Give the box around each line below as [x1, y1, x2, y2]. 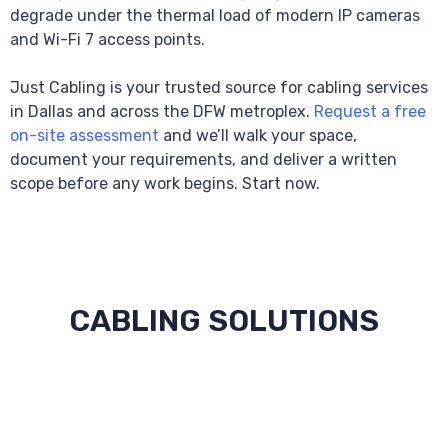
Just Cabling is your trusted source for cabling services [10, 77, 428, 97]
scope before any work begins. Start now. [10, 173, 320, 193]
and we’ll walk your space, [159, 125, 357, 145]
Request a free [314, 101, 426, 121]
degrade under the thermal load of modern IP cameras [10, 5, 420, 25]
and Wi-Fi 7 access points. [10, 29, 205, 49]
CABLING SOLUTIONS [69, 302, 379, 339]
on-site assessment [10, 125, 159, 145]
